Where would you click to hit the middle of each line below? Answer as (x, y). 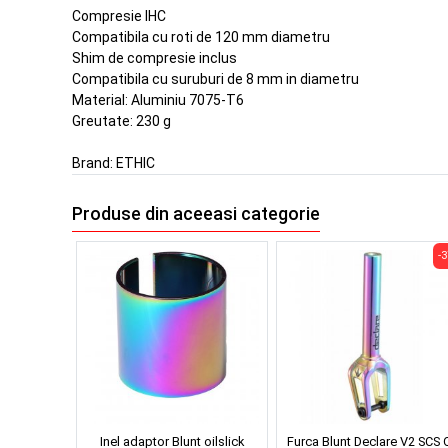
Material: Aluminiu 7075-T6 (158, 100)
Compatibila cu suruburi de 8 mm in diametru (215, 79)
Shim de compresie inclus (154, 58)
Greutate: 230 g (121, 121)
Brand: (94, 163)
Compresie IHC (119, 16)
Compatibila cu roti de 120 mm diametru (201, 37)
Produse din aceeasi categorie (196, 213)
